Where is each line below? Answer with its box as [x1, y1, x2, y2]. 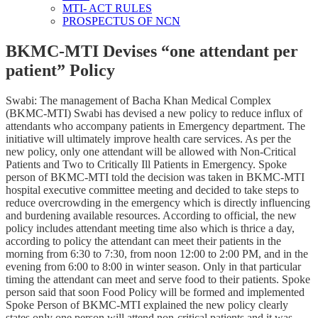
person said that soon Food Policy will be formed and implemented [6, 285, 305, 298]
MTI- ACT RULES [62, 2, 152, 14]
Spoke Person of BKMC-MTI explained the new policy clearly [6, 298, 288, 311]
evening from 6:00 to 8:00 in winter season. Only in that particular [6, 260, 301, 273]
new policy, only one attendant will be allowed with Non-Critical [6, 145, 296, 158]
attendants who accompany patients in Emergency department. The [6, 119, 305, 132]
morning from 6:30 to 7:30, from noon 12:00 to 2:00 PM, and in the [6, 247, 308, 260]
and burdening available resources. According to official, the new [6, 209, 297, 221]
